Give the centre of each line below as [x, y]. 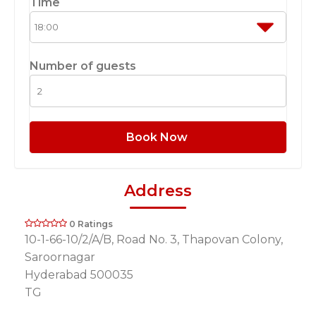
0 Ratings [91, 224]
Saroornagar [60, 257]
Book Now [158, 137]
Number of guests [83, 66]
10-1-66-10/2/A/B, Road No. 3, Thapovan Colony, [154, 240]
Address [158, 191]
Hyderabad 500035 [79, 275]
